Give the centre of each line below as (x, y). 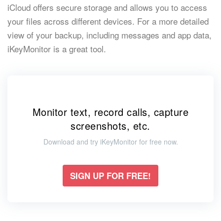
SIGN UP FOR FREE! (110, 176)
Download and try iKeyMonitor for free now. (110, 142)
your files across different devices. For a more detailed (108, 21)
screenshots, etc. (110, 126)
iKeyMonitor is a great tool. (57, 49)
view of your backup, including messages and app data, (110, 35)
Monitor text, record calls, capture (110, 112)
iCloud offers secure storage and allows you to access (107, 7)
